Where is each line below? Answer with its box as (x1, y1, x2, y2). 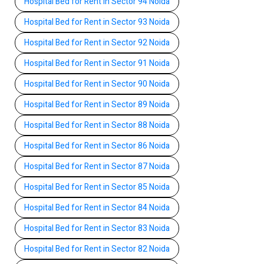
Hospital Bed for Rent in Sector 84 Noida (24, 201, 170, 214)
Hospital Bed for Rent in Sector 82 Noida (24, 242, 170, 255)
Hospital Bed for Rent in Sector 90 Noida (24, 77, 170, 90)
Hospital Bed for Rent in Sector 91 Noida (24, 57, 170, 70)
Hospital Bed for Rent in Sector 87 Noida (24, 160, 170, 173)
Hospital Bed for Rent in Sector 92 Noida (24, 36, 170, 49)
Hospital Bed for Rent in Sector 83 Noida (24, 222, 170, 235)
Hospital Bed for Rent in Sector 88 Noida (24, 118, 170, 131)
